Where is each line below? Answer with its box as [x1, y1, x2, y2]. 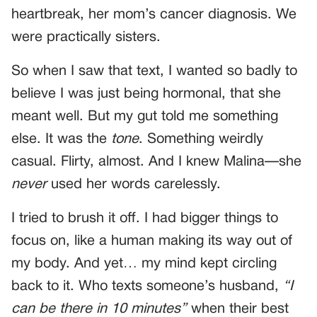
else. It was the [11, 133, 111, 146]
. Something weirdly [139, 133, 263, 146]
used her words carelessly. [47, 178, 221, 192]
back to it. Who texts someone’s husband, [11, 280, 283, 294]
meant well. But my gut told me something [11, 110, 278, 124]
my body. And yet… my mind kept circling [11, 258, 277, 271]
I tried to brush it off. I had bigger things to [11, 212, 278, 226]
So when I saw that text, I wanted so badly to [11, 65, 297, 79]
